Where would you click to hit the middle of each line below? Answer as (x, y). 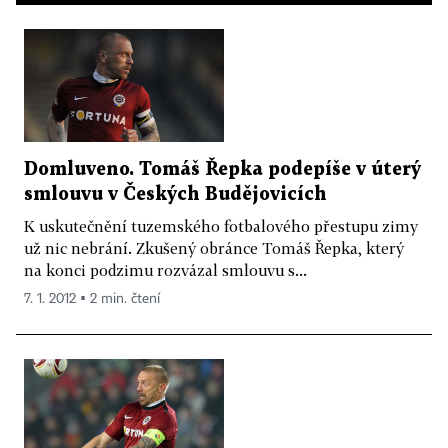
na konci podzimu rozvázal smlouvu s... (165, 269)
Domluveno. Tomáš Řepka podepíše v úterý (222, 169)
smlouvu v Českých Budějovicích (175, 194)
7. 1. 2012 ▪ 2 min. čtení (92, 298)
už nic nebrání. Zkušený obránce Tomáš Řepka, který (214, 247)
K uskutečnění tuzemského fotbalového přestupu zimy (221, 225)
